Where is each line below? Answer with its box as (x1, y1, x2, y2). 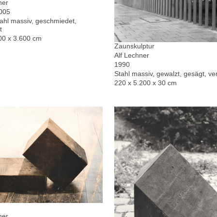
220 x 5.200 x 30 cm (114, 79, 177, 87)
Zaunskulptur (114, 42, 155, 50)
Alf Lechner (114, 51, 149, 60)
